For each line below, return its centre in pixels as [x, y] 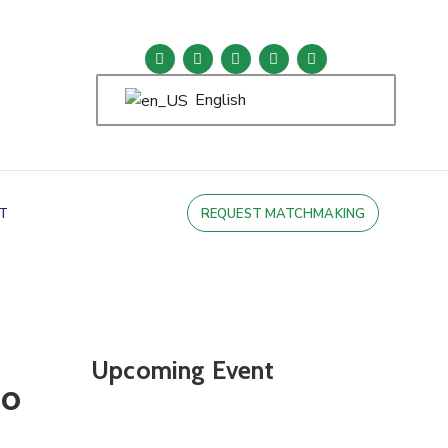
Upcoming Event [182, 370]
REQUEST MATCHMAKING [283, 214]
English [219, 99]
